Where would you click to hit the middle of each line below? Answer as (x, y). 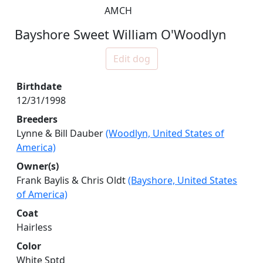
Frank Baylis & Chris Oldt (72, 181)
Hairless (34, 227)
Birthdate (39, 87)
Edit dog (131, 59)
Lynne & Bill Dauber (61, 134)
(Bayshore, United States (183, 181)
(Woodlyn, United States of (165, 134)
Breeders (37, 119)
